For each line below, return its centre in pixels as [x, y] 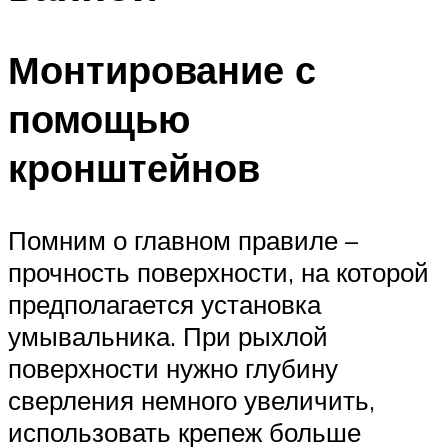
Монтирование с [162, 70]
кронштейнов [134, 168]
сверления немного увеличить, [191, 400]
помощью [99, 119]
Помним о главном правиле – [183, 240]
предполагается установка [164, 304]
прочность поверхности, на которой [218, 272]
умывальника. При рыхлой [168, 336]
